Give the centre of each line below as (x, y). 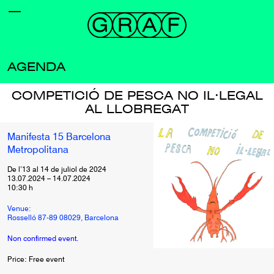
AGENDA (36, 67)
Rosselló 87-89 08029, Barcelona (63, 218)
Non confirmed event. (43, 239)
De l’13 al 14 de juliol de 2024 (57, 170)
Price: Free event (36, 260)
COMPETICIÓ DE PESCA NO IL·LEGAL (137, 96)
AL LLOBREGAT (137, 109)
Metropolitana (38, 150)
